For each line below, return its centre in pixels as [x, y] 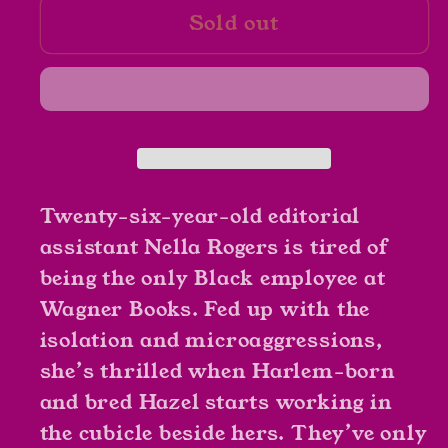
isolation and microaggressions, [211, 341]
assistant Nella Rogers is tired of [214, 248]
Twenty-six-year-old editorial [200, 217]
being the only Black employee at [212, 279]
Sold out [234, 24]
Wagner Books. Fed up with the [205, 310]
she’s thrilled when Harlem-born [217, 372]
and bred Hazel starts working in [216, 403]
